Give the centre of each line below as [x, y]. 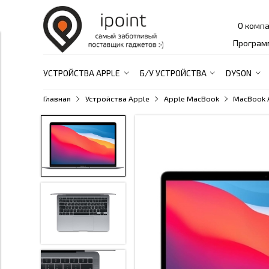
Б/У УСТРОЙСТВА [173, 73]
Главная [57, 99]
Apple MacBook [191, 99]
